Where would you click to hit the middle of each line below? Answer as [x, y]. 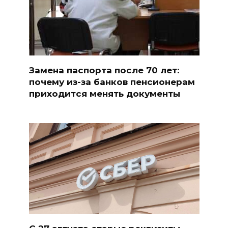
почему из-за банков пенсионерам [112, 82]
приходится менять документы [104, 93]
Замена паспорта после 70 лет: [104, 70]
